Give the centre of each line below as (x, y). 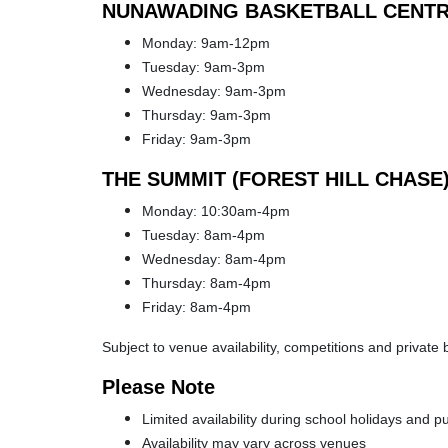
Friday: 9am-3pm (196, 139)
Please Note (158, 387)
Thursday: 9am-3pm (206, 115)
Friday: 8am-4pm (196, 307)
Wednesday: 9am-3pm (214, 91)
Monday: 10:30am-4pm (216, 211)
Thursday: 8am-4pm (206, 283)
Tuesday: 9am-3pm (203, 67)
